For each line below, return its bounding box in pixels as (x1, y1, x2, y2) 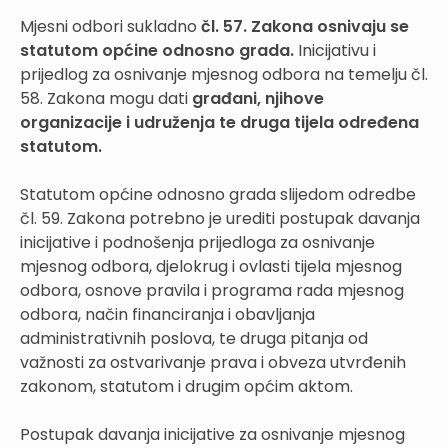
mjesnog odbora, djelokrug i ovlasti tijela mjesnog (20, 254, 402, 278)
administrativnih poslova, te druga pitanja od (20, 326, 368, 350)
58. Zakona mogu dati (20, 86, 192, 110)
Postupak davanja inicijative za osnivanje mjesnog (20, 422, 405, 446)
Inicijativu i (298, 38, 376, 62)
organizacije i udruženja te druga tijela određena (20, 110, 419, 134)
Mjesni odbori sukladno (20, 14, 201, 38)
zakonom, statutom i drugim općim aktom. (20, 374, 353, 398)
